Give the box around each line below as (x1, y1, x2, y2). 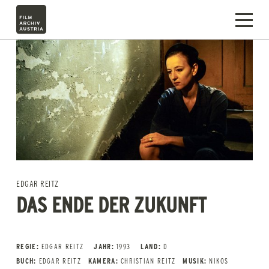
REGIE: (16, 241, 39, 252)
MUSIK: (183, 256, 207, 266)
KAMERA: (88, 256, 118, 266)
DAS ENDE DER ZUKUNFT (16, 189, 207, 219)
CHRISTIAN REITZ (120, 256, 176, 266)
